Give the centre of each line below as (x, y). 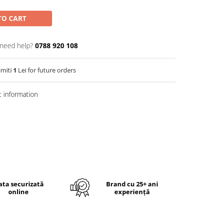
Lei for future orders (46, 70)
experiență (132, 191)
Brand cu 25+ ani (132, 184)
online (18, 191)
